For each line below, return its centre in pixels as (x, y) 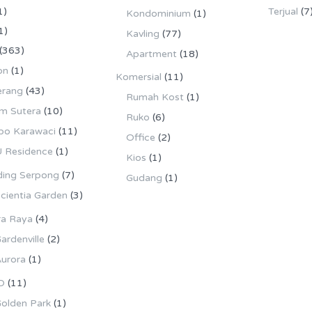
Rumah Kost (155, 97)
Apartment (151, 54)
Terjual (283, 11)
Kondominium (158, 13)
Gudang (144, 178)
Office (140, 137)
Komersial (138, 77)
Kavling (142, 33)
